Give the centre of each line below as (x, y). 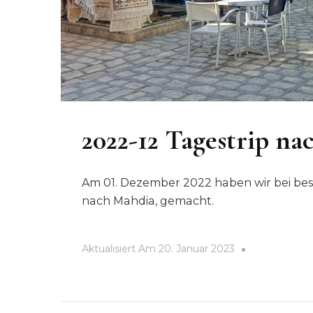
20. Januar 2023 (197, 249)
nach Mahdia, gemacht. (148, 201)
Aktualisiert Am (120, 249)
